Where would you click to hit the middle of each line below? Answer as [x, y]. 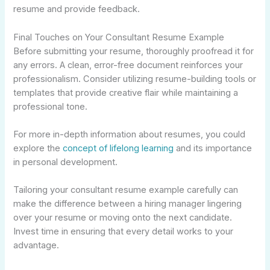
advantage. [36, 246]
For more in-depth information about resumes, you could [130, 134]
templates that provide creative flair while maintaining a [126, 93]
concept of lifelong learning [118, 148]
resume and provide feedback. [77, 9]
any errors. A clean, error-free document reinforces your [128, 65]
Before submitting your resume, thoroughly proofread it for [134, 51]
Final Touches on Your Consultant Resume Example [119, 37]
